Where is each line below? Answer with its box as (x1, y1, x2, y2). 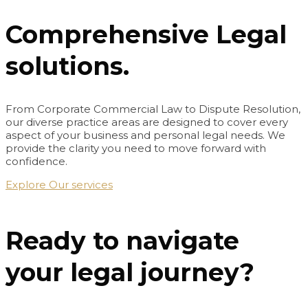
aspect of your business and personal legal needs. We (5, 129, 285, 142)
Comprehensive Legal (5, 19, 287, 50)
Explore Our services (5, 178, 113, 191)
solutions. (5, 51, 129, 82)
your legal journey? (5, 256, 254, 287)
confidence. (5, 155, 67, 168)
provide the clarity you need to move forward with (5, 142, 266, 155)
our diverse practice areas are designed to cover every (5, 115, 288, 129)
